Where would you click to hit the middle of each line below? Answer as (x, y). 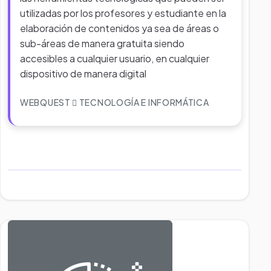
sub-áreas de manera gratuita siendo (102, 43)
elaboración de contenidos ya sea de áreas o (119, 28)
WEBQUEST (46, 102)
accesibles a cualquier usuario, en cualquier (115, 58)
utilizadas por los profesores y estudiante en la (123, 13)
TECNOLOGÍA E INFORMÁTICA (143, 102)
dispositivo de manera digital (83, 73)
